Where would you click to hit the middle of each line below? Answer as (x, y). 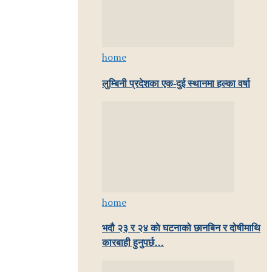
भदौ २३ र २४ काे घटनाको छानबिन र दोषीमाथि (181, 228)
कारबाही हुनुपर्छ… (133, 243)
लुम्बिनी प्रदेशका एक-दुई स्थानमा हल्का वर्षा (176, 84)
